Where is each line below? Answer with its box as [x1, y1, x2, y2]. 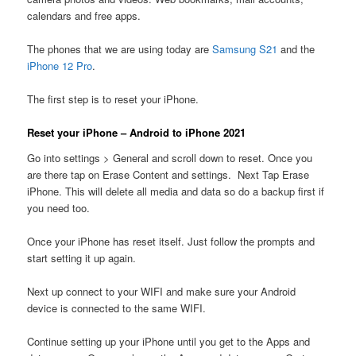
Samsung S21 [212, 41, 278, 56]
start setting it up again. [27, 250, 137, 265]
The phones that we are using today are [27, 41, 213, 56]
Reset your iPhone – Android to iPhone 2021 [27, 125, 246, 141]
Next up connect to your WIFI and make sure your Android [27, 283, 296, 299]
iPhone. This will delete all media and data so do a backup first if [27, 183, 325, 199]
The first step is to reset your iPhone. [27, 91, 199, 106]
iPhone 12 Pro [27, 57, 93, 73]
